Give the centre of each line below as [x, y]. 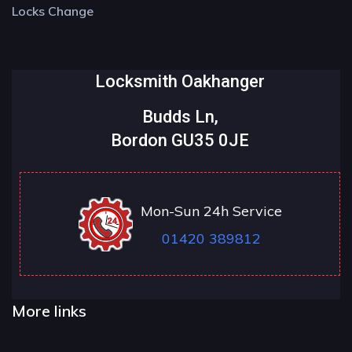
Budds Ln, [180, 117]
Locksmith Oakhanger [180, 82]
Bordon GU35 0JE [180, 141]
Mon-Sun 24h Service [211, 211]
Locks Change [53, 11]
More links [49, 311]
